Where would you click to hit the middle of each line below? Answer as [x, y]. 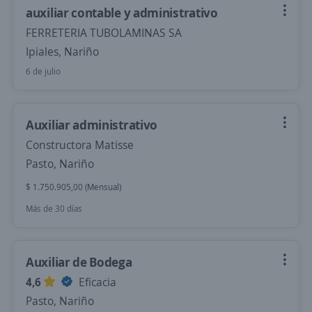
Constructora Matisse [80, 145]
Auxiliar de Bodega [79, 262]
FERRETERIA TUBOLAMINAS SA [104, 33]
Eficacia [96, 282]
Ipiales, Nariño [62, 52]
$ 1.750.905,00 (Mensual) [73, 187]
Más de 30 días [54, 209]
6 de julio [43, 71]
